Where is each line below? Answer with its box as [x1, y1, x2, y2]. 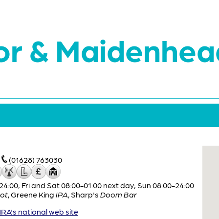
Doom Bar [100, 190, 137, 199]
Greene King [11, 190, 56, 199]
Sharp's [71, 190, 100, 199]
